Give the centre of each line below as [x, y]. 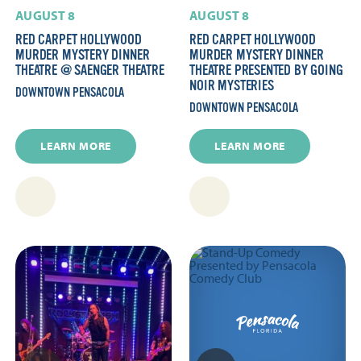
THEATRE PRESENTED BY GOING [266, 71]
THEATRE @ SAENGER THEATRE [90, 71]
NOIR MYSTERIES [232, 86]
